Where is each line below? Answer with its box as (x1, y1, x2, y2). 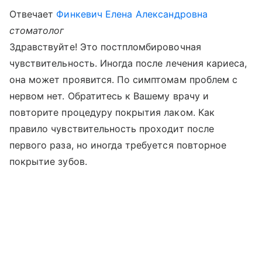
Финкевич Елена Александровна (56, 8, 208, 20)
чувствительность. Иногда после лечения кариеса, (9, 57, 247, 69)
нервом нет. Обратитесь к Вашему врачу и (9, 90, 209, 102)
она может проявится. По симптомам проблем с (9, 74, 238, 85)
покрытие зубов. (9, 156, 87, 167)
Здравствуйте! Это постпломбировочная (9, 41, 201, 53)
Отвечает (9, 8, 57, 20)
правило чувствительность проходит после (9, 123, 214, 135)
